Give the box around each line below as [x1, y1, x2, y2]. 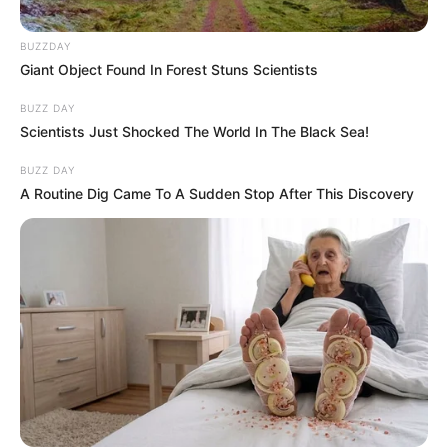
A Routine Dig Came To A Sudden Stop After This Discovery [20, 184, 414, 202]
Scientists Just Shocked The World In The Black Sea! [20, 122, 369, 140]
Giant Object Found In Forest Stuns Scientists [20, 60, 318, 78]
